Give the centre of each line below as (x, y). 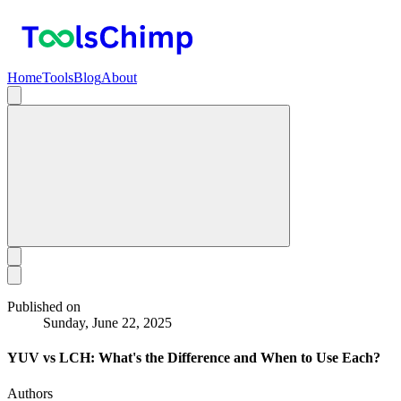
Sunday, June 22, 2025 (107, 323)
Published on (44, 307)
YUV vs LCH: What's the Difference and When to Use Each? (194, 358)
